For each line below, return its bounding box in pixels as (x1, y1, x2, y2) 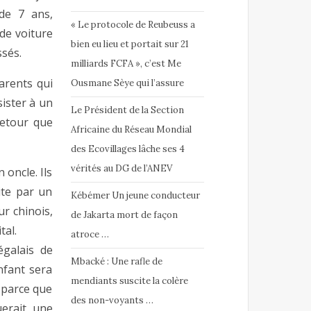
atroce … (70, 228, 109, 241)
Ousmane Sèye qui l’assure (70, 77, 184, 90)
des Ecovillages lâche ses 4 (70, 143, 185, 155)
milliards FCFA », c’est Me (70, 58, 181, 70)
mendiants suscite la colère (70, 275, 188, 287)
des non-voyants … (70, 294, 153, 307)
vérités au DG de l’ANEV (70, 162, 172, 175)
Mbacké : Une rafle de (70, 255, 162, 268)
